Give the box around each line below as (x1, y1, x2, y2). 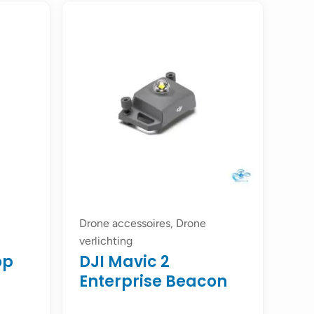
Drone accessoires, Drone (79, 217, 206, 231)
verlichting (79, 234, 132, 248)
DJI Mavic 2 (79, 251, 170, 273)
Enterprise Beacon (79, 271, 227, 293)
